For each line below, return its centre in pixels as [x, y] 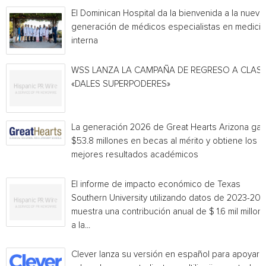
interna [85, 41]
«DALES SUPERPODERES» [121, 84]
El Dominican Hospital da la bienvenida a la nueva [168, 13]
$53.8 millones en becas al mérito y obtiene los [164, 141]
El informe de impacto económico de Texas [156, 184]
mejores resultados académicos [135, 155]
